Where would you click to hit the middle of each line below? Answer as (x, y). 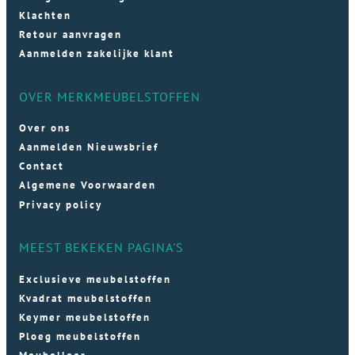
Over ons (45, 128)
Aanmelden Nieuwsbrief (89, 147)
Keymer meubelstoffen (85, 317)
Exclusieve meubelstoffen (95, 279)
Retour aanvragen (71, 34)
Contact (42, 166)
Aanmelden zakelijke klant (97, 54)
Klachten (45, 15)
